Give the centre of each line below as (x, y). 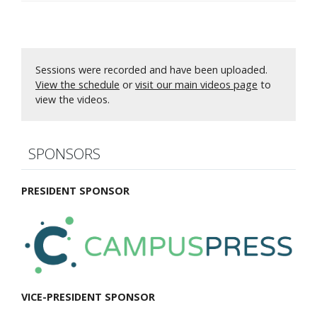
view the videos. (73, 100)
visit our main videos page (196, 85)
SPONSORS (64, 154)
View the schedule (77, 85)
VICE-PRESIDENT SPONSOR (88, 297)
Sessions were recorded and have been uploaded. (151, 70)
